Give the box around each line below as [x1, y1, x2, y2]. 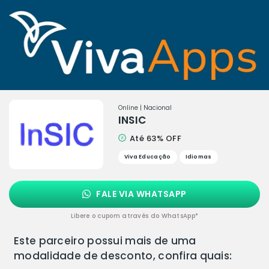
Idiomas [185, 153, 212, 160]
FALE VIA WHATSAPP [94, 187, 187, 200]
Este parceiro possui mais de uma [14, 234, 196, 248]
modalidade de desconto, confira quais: [14, 249, 232, 263]
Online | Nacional [118, 103, 172, 112]
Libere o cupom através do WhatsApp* [70, 211, 199, 220]
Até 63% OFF [127, 132, 182, 144]
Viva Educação [124, 153, 171, 160]
